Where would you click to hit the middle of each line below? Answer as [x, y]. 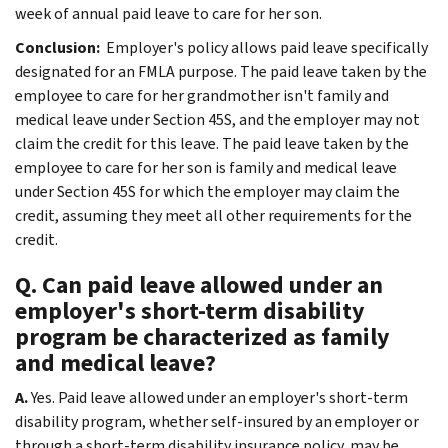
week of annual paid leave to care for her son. [168, 13]
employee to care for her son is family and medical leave [206, 167]
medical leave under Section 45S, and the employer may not [217, 119]
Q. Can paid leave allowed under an [199, 284]
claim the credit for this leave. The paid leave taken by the [212, 143]
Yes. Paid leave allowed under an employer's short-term [219, 397]
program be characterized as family [202, 336]
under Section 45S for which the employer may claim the [207, 191]
